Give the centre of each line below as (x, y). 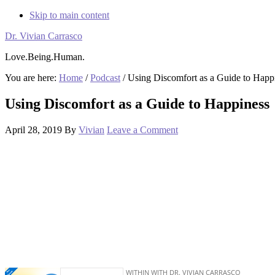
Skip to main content (69, 15)
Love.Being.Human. (45, 57)
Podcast (105, 78)
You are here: (32, 78)
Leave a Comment (142, 130)
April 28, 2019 (33, 130)
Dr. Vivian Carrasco (44, 36)
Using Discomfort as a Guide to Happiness (137, 103)
